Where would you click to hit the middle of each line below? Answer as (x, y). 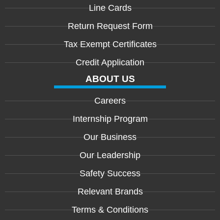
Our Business (110, 137)
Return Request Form (110, 26)
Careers (110, 100)
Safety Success (110, 173)
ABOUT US (110, 79)
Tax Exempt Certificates (110, 44)
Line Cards (110, 8)
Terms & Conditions (110, 209)
